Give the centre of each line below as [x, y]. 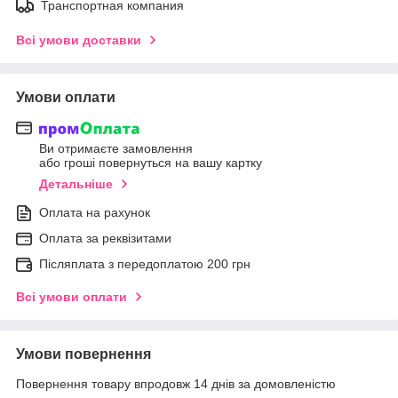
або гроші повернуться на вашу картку [151, 163]
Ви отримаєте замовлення [116, 149]
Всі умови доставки [79, 40]
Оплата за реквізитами [105, 239]
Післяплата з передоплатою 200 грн [145, 264]
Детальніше [76, 184]
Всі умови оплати [72, 297]
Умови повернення [84, 354]
